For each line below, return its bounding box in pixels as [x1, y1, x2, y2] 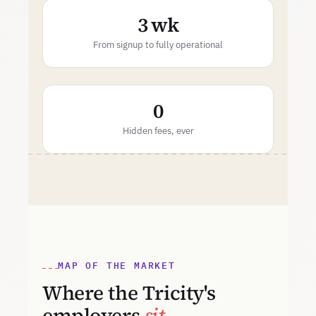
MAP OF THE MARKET [58, 260, 176, 272]
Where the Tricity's [42, 279, 217, 306]
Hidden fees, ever [122, 125, 194, 137]
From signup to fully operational [93, 39, 223, 51]
